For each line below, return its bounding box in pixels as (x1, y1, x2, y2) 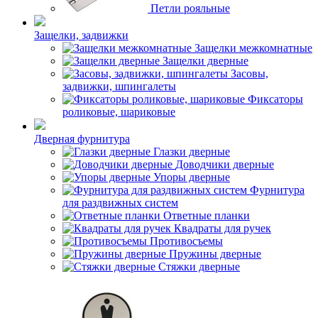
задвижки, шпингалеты (62, 80, 176, 92)
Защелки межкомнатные (194, 42, 312, 54)
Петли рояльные (150, 2, 230, 14)
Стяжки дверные (158, 261, 240, 273)
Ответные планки (163, 209, 250, 221)
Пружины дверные (169, 248, 261, 260)
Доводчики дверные (175, 158, 274, 170)
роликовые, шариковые (62, 106, 175, 118)
